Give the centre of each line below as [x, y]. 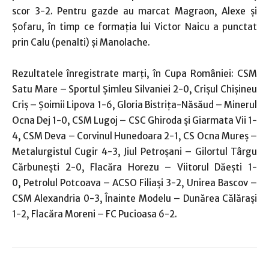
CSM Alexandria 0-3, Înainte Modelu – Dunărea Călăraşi [134, 198]
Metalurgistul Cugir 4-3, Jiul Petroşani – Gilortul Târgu [134, 152]
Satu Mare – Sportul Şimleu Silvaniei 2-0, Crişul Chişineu [134, 89]
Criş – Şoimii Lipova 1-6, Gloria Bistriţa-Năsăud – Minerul [134, 105]
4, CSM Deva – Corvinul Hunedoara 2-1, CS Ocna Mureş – [134, 136]
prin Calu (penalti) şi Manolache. [81, 42]
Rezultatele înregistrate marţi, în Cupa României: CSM [134, 74]
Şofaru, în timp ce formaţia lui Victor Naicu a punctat [134, 27]
